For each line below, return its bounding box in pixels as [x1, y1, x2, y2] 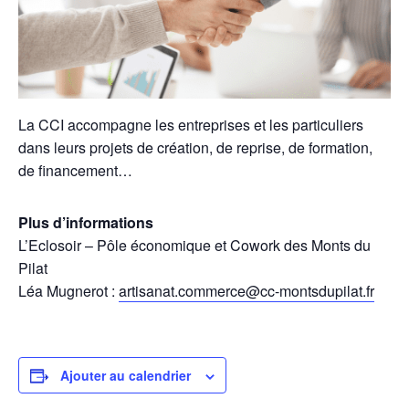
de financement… [18, 160, 132, 182]
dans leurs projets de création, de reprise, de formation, [18, 137, 372, 159]
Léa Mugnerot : [18, 280, 119, 302]
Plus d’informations [18, 212, 153, 234]
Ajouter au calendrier [60, 366, 191, 385]
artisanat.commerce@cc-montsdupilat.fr [119, 280, 374, 302]
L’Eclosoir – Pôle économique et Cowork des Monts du [18, 235, 371, 257]
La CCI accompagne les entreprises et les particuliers [18, 114, 363, 136]
